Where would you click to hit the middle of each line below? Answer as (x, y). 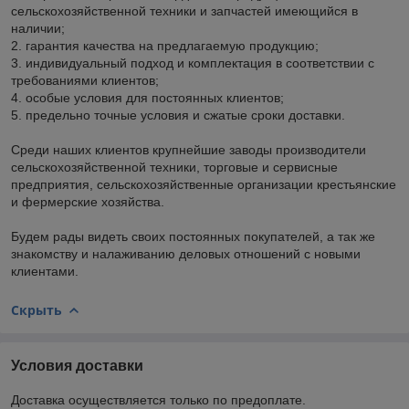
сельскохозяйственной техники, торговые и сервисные (174, 167)
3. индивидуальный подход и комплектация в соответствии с (193, 63)
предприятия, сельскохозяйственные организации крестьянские (204, 184)
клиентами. (45, 271)
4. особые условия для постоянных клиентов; (149, 97)
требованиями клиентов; (87, 80)
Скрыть (37, 309)
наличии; (40, 28)
